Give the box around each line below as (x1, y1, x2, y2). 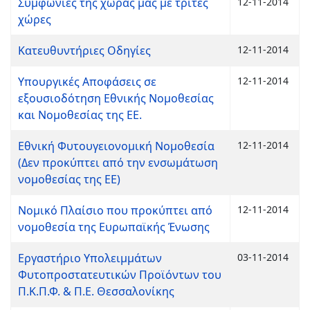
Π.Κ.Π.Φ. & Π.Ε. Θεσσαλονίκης (18, 284, 174, 299)
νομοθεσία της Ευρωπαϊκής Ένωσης (18, 219, 210, 235)
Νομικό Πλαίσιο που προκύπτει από (18, 203, 212, 218)
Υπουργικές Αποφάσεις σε (18, 74, 156, 89)
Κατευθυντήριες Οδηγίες (18, 43, 151, 58)
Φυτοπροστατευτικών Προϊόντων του (18, 267, 221, 282)
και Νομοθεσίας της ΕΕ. (18, 107, 142, 122)
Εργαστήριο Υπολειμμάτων (18, 250, 162, 266)
